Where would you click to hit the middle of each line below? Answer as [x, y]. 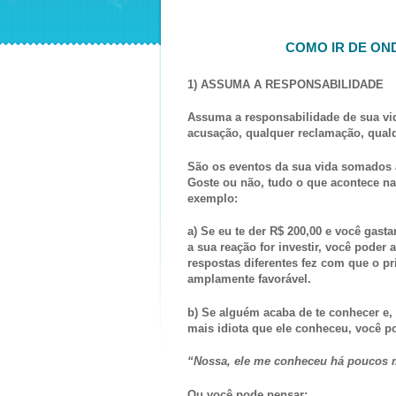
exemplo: [213, 198]
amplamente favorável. [249, 279]
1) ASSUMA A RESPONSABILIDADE [286, 84]
